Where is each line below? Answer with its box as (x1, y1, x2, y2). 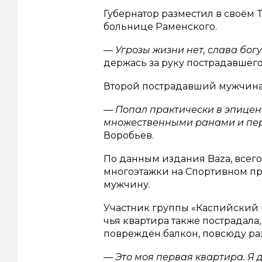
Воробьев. (104, 130, 154, 142)
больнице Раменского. (104, 21, 217, 33)
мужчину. (104, 179, 150, 191)
